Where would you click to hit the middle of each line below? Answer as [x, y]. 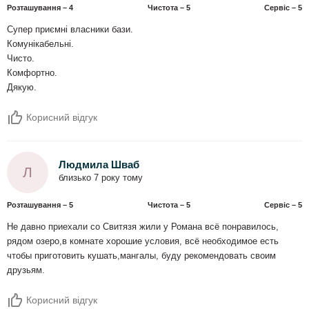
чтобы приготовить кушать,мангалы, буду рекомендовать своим [141, 256]
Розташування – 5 [40, 205]
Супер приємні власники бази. [70, 29]
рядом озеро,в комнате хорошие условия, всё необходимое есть [143, 241]
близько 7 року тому [101, 178]
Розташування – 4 [40, 7]
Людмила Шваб [99, 165]
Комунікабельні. [40, 44]
